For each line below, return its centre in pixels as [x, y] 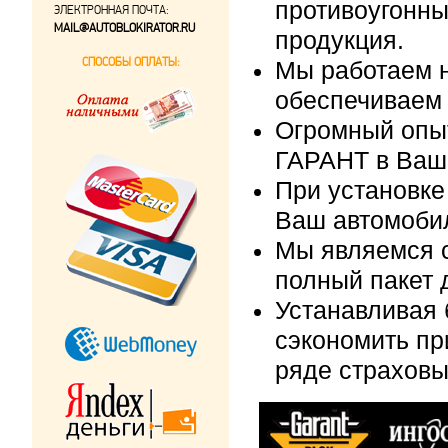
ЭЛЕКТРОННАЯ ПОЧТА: [111, 10]
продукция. [339, 40]
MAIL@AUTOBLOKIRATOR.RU [124, 28]
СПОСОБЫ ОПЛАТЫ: [130, 62]
